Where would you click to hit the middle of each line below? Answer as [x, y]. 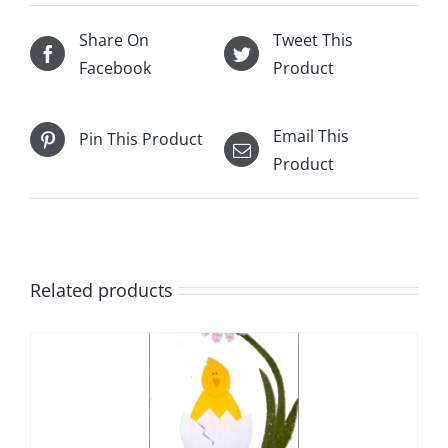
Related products [101, 289]
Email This [311, 135]
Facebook [115, 67]
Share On [114, 39]
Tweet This [313, 39]
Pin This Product [141, 139]
